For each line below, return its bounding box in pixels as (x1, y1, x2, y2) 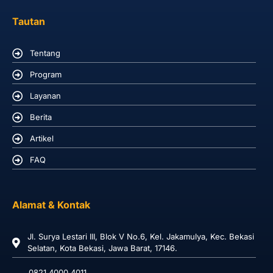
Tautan (12, 15, 45, 28)
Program (30, 69, 62, 80)
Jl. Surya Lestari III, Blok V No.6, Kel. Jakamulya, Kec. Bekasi (27, 232, 254, 242)
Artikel (30, 133, 54, 144)
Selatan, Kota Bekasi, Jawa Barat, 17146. (27, 243, 177, 253)
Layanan (30, 91, 61, 101)
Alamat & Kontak (12, 199, 90, 211)
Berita (30, 112, 52, 122)
